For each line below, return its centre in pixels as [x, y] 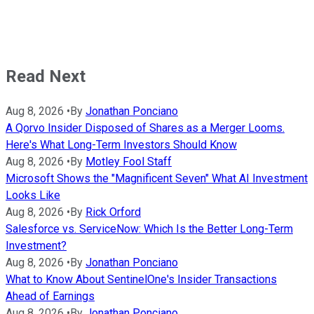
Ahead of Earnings [50, 296]
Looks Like [33, 196]
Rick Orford [113, 212]
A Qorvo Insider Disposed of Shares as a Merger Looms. [145, 128]
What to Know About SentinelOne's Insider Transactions [141, 280]
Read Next [46, 77]
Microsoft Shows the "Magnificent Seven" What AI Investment [157, 179]
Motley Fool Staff [129, 162]
